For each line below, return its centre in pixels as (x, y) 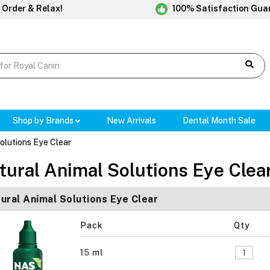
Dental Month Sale (219, 121)
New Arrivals (132, 121)
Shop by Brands (44, 121)
